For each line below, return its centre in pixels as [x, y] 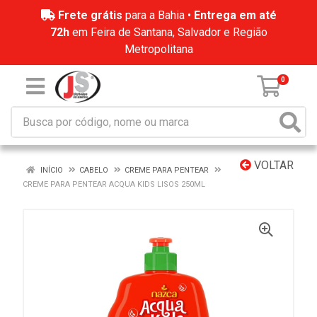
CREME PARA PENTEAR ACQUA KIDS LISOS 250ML [114, 184]
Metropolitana [158, 49]
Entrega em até [235, 15]
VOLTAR [272, 165]
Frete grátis [90, 15]
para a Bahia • [158, 15]
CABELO [94, 170]
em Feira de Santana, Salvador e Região [168, 32]
